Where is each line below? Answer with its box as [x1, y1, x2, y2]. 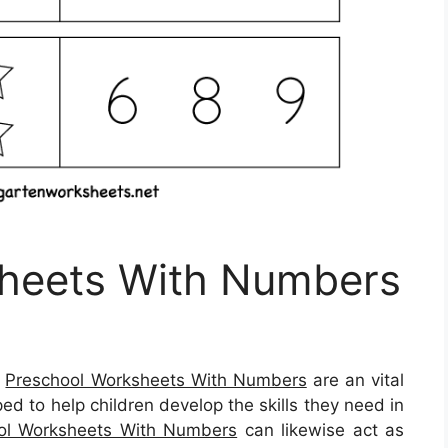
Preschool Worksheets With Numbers [5, 369, 307, 390]
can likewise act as [237, 419, 405, 440]
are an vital [306, 369, 405, 390]
